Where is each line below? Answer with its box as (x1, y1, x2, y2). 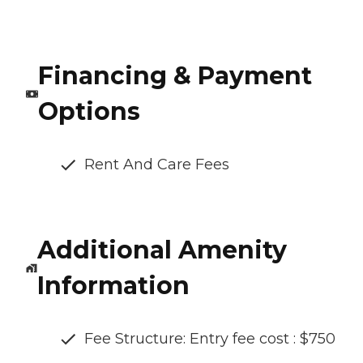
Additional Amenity (36, 235, 287, 266)
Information (36, 271, 190, 301)
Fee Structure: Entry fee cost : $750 (84, 330, 335, 348)
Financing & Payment (37, 61, 312, 92)
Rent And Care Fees (84, 156, 229, 174)
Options (37, 96, 140, 127)
